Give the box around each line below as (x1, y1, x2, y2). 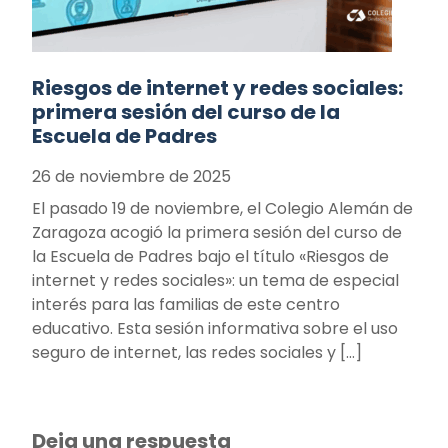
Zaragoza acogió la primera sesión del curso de (32, 221, 402, 245)
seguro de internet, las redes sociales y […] (32, 341, 362, 365)
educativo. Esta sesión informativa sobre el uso (32, 317, 398, 341)
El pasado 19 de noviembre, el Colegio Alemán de (32, 197, 413, 221)
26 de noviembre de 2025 (32, 165, 231, 189)
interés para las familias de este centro (32, 293, 340, 317)
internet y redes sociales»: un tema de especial (32, 269, 399, 293)
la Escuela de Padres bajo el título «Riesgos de (32, 245, 389, 269)
